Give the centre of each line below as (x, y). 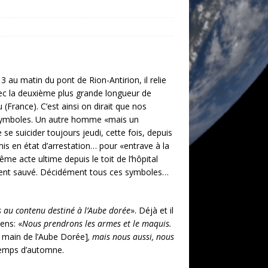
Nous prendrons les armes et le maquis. (97, 223)
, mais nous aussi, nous (131, 237)
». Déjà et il (152, 210)
